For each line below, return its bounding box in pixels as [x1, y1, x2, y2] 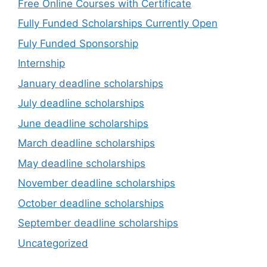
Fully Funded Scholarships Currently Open [18, 17, 218, 30]
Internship [18, 57, 65, 70]
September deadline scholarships [18, 217, 178, 229]
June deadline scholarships [18, 117, 148, 129]
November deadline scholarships [18, 177, 175, 190]
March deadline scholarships [18, 137, 155, 150]
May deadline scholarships [18, 157, 145, 169]
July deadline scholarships [18, 97, 144, 110]
